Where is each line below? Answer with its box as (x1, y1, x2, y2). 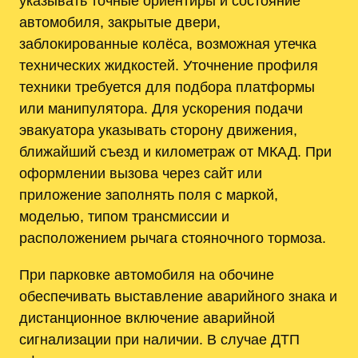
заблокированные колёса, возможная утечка (19, 35, 316, 53)
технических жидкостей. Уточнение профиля (19, 57, 318, 74)
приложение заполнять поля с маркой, (19, 186, 278, 204)
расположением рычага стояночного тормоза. (19, 229, 326, 247)
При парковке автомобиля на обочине (19, 265, 274, 283)
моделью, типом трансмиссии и (19, 208, 229, 225)
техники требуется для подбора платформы (19, 78, 315, 96)
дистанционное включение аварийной (19, 308, 275, 326)
